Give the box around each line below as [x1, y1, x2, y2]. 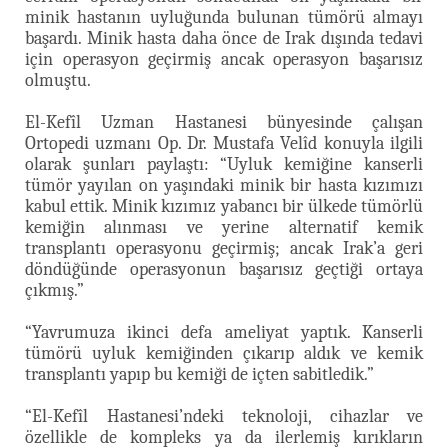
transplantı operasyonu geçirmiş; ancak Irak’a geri [25, 237, 423, 259]
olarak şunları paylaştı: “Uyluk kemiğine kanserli [25, 153, 423, 175]
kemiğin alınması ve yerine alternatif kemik [25, 216, 423, 238]
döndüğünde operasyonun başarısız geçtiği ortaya [25, 258, 423, 280]
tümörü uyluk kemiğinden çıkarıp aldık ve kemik [25, 342, 423, 364]
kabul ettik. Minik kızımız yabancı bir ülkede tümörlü [25, 195, 423, 217]
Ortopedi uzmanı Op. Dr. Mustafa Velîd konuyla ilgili [25, 132, 423, 154]
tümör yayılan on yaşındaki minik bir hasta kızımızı [25, 174, 423, 196]
